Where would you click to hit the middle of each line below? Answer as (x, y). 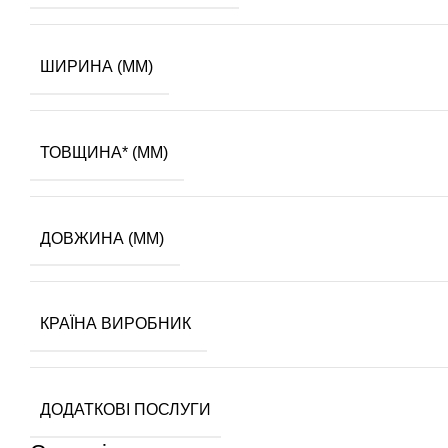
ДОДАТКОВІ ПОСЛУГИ (125, 409)
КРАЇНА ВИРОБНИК (117, 324)
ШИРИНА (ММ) (98, 66)
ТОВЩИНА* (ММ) (106, 152)
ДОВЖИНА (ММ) (104, 238)
